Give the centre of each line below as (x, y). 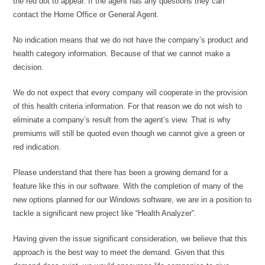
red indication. (37, 147)
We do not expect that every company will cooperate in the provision (130, 93)
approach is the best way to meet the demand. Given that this (119, 253)
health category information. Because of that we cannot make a (122, 54)
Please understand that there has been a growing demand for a (121, 173)
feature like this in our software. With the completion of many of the (128, 186)
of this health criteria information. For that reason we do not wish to (128, 106)
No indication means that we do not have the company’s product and (131, 40)
